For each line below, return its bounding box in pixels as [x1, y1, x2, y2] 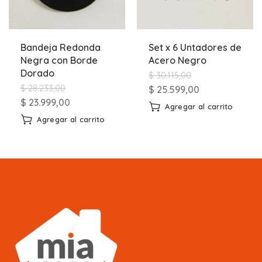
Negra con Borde [20, 54, 98, 67]
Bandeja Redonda [20, 42, 101, 54]
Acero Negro [149, 54, 206, 67]
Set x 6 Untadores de [149, 42, 242, 54]
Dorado [20, 67, 54, 80]
